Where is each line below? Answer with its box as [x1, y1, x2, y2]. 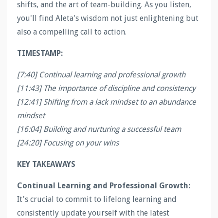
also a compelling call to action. [17, 27, 127, 36]
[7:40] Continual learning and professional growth [17, 70, 185, 79]
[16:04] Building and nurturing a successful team [17, 124, 181, 134]
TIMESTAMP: [17, 48, 63, 58]
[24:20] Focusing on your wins [17, 138, 119, 147]
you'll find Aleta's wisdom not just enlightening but [17, 13, 199, 23]
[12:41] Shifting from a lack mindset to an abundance [17, 97, 196, 107]
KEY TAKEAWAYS [17, 159, 75, 169]
